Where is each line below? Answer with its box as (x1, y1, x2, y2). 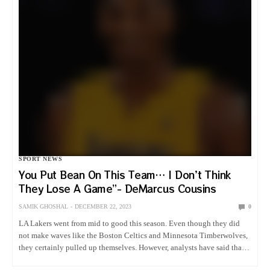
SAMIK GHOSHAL (19, 202, 68, 210)
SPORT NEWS (19, 155, 62, 162)
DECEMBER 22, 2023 (75, 202, 131, 210)
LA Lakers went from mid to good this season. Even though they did (19, 218, 240, 228)
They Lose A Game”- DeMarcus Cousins (19, 181, 216, 196)
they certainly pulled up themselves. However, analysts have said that (19, 242, 245, 252)
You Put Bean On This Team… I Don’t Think (19, 167, 231, 182)
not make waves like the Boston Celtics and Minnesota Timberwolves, (19, 230, 248, 240)
